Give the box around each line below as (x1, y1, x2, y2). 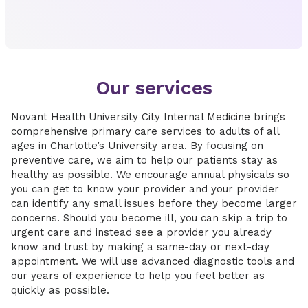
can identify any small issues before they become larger (11, 197, 297, 210)
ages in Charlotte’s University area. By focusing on (11, 140, 263, 152)
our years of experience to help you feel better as (11, 269, 265, 282)
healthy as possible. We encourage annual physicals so (11, 168, 289, 181)
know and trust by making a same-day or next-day (11, 241, 269, 253)
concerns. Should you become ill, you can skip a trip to (11, 212, 287, 224)
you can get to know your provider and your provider (11, 183, 279, 195)
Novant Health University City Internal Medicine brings (11, 111, 285, 123)
